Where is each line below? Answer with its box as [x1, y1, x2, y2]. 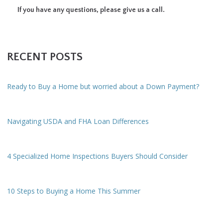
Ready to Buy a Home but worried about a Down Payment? [7, 82, 199, 92]
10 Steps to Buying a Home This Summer [7, 186, 140, 196]
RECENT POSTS [7, 51, 83, 64]
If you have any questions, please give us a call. [17, 6, 165, 14]
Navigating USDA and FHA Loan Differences [7, 116, 149, 126]
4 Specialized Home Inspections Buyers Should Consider [7, 151, 188, 161]
